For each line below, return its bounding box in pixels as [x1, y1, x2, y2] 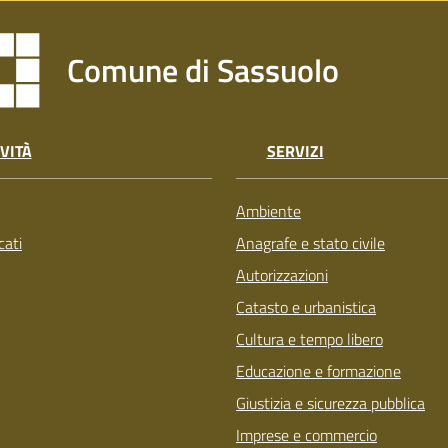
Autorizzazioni [236, 263, 328, 288]
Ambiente [236, 199, 301, 224]
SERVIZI [266, 139, 324, 164]
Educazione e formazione [236, 359, 401, 384]
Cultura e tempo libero [236, 327, 383, 352]
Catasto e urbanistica [236, 295, 376, 320]
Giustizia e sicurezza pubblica [236, 391, 425, 416]
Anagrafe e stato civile [236, 231, 385, 256]
